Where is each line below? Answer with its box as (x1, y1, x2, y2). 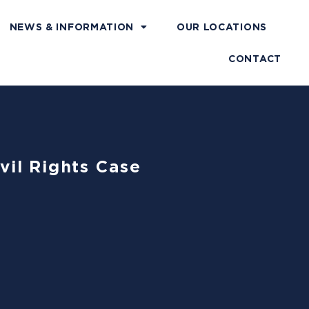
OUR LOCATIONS (176, 21, 267, 32)
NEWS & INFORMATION (9, 21, 134, 32)
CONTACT (228, 53, 281, 64)
